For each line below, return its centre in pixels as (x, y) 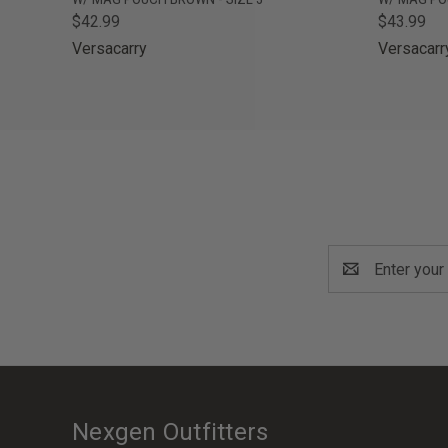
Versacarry (109, 48)
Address (358, 280)
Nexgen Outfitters (170, 432)
